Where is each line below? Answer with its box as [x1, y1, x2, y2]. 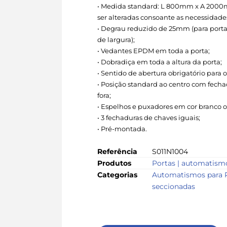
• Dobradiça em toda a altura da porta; [97, 58, 222, 66]
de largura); [97, 35, 135, 44]
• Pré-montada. [97, 125, 147, 133]
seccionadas [152, 181, 195, 191]
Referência [97, 146, 137, 156]
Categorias [97, 170, 137, 179]
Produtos [97, 158, 131, 168]
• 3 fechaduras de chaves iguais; [97, 113, 200, 122]
